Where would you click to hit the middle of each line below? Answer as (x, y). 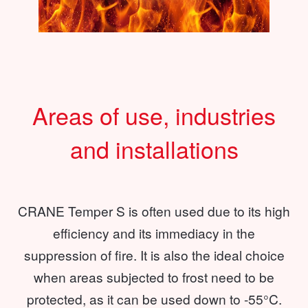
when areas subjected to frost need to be (154, 276)
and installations (154, 148)
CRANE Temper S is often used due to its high (154, 210)
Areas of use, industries (154, 115)
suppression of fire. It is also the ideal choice (154, 254)
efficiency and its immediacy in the (154, 232)
